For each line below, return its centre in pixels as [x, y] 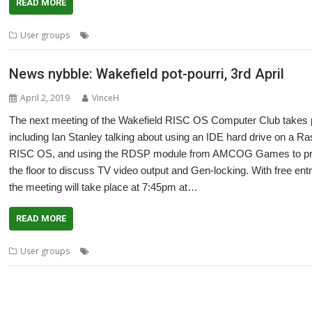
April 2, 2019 [45, 97]
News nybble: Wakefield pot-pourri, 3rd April [147, 73]
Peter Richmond [209, 35]
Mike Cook [224, 251]
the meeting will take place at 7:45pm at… [104, 187]
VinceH [106, 97]
